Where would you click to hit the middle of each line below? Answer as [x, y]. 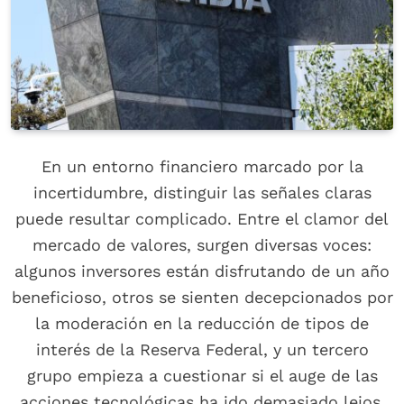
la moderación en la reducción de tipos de [202, 324]
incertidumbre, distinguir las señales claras [202, 193]
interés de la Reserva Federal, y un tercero [202, 350]
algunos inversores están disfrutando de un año [202, 271]
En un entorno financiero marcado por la [202, 167]
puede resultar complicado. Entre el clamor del [202, 219]
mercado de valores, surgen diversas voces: [202, 245]
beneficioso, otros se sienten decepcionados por [202, 298]
